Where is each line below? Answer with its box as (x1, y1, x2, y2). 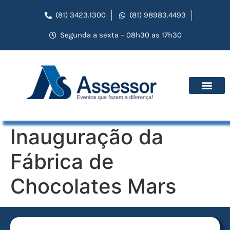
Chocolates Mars (10, 173, 176, 199)
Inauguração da (10, 124, 163, 149)
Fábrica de (10, 148, 114, 174)
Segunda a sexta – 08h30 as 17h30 (60, 30, 182, 40)
